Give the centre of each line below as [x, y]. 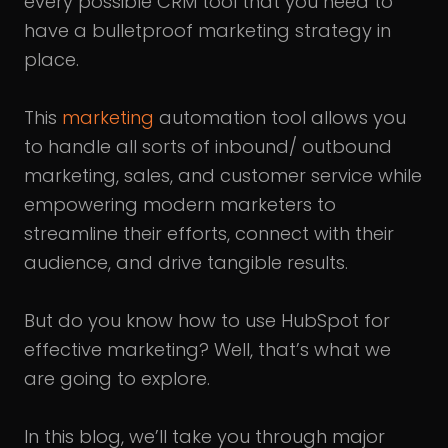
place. [51, 59]
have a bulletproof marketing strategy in [207, 30]
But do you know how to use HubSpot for [207, 320]
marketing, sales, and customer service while [223, 175]
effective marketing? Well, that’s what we [207, 349]
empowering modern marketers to [180, 204]
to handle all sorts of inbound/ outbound [208, 146]
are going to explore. [117, 378]
